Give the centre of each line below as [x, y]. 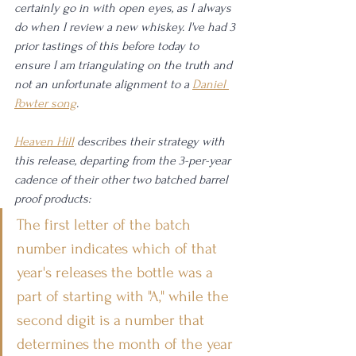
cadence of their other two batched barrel [123, 180]
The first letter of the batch [106, 225]
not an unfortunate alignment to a [103, 84]
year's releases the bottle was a [117, 273]
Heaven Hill [44, 141]
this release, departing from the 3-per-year [124, 161]
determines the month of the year [127, 344]
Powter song [45, 103]
